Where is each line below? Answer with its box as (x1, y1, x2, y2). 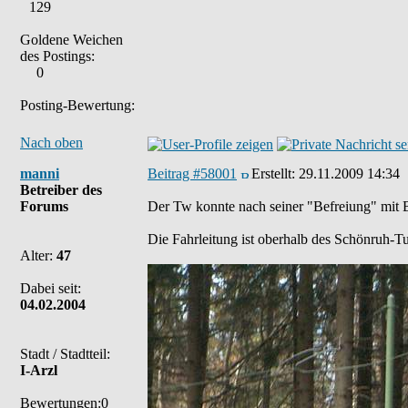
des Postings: (20, 48, 95, 64)
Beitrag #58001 (148, 166, 237, 181)
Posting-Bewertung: (20, 97, 135, 113)
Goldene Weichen (20, 32, 123, 47)
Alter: (20, 248, 56, 263)
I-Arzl (20, 362, 57, 378)
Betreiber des (20, 182, 102, 198)
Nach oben (20, 135, 83, 150)
